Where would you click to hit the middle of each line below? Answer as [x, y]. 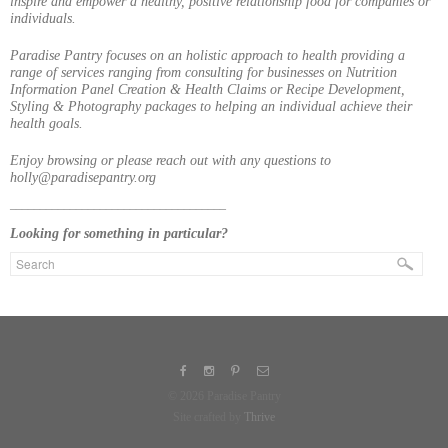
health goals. [46, 124]
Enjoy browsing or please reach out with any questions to [170, 161]
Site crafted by [208, 417]
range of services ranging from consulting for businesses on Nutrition [203, 73]
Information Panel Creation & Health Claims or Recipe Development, [207, 90]
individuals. [43, 19]
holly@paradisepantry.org [83, 178]
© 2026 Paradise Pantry [224, 396]
